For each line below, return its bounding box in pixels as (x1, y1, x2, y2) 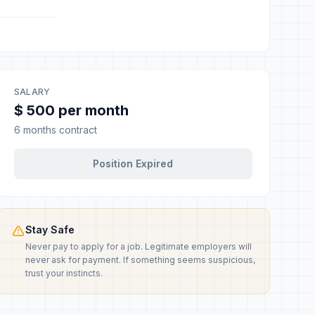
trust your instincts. (25, 268, 103, 278)
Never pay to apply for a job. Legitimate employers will (25, 241, 252, 252)
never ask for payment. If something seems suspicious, (25, 255, 255, 265)
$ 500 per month (13, 102, 129, 119)
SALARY (13, 86, 51, 97)
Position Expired (93, 157, 174, 169)
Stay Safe (25, 224, 75, 236)
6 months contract (13, 124, 97, 136)
